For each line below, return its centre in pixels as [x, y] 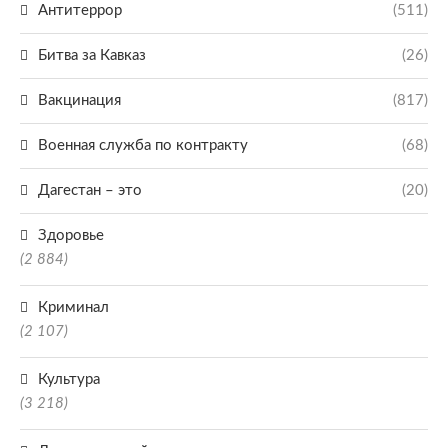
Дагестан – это [90, 190]
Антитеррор [80, 10]
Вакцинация [79, 100]
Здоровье [71, 235]
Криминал [73, 307]
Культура [69, 379]
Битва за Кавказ [92, 55]
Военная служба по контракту [143, 145]
